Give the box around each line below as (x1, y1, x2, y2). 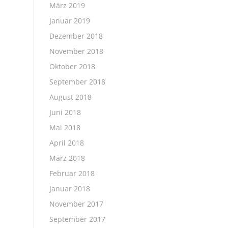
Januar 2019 (49, 16, 90, 25)
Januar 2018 (49, 184, 90, 193)
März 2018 (49, 153, 85, 163)
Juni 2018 (49, 107, 81, 117)
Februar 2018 (49, 168, 95, 178)
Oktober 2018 (49, 62, 95, 71)
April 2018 (49, 138, 84, 148)
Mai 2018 (49, 123, 80, 132)
